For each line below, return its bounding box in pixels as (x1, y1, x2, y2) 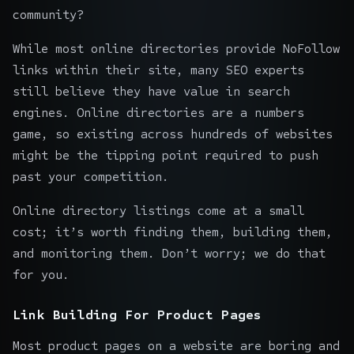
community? (13, 6, 84, 22)
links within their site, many (13, 62, 226, 77)
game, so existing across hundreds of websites (13, 126, 333, 141)
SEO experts (226, 62, 304, 77)
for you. (13, 266, 70, 282)
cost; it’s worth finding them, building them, (13, 224, 333, 239)
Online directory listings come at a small (13, 202, 304, 218)
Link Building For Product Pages (13, 306, 262, 323)
